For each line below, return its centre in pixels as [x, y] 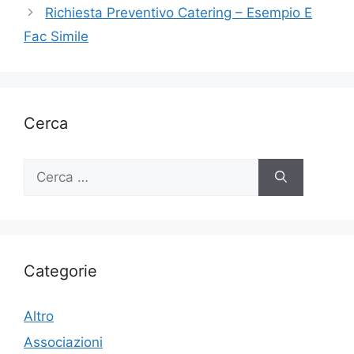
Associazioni [63, 342]
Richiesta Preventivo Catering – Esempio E [179, 12]
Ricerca [46, 167]
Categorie [60, 271]
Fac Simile [56, 36]
